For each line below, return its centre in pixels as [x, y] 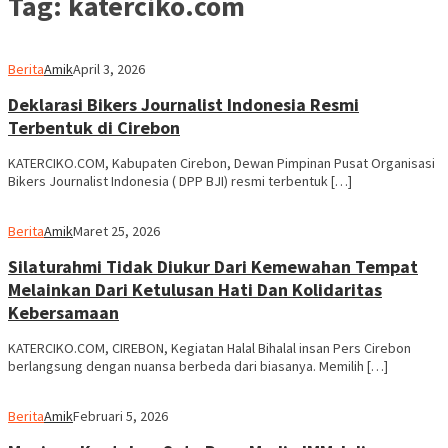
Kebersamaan [63, 313]
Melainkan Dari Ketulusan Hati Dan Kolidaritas [195, 290]
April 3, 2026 [109, 69]
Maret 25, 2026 [116, 231]
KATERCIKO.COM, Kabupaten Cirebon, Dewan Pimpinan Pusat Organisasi [221, 163]
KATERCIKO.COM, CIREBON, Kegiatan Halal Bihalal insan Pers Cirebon [209, 348]
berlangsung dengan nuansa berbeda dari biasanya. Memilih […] [198, 366]
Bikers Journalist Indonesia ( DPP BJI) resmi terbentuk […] [180, 181]
